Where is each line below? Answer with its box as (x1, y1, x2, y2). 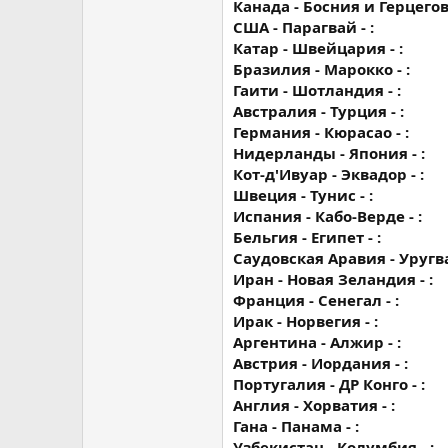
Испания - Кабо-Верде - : (233, 206, 422, 226)
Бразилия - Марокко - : (233, 59, 410, 79)
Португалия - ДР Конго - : (233, 374, 425, 394)
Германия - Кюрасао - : (233, 122, 409, 142)
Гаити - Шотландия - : (233, 80, 401, 100)
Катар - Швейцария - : (233, 38, 403, 58)
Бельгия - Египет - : (233, 227, 381, 247)
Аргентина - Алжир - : (233, 332, 401, 352)
